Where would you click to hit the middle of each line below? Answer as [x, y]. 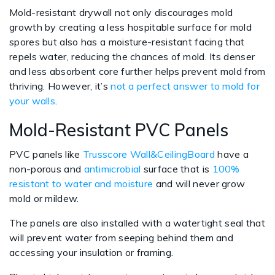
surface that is [178, 169]
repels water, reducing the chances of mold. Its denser [132, 56]
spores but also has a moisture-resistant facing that [127, 42]
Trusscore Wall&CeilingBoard [149, 154]
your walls [32, 101]
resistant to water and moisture [81, 184]
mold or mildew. [44, 198]
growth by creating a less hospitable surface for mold [130, 27]
